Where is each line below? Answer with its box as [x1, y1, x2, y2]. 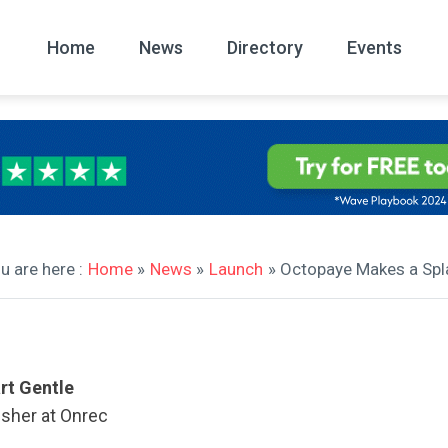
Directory [226, 37, 303, 58]
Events [346, 37, 402, 58]
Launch [208, 259, 263, 279]
